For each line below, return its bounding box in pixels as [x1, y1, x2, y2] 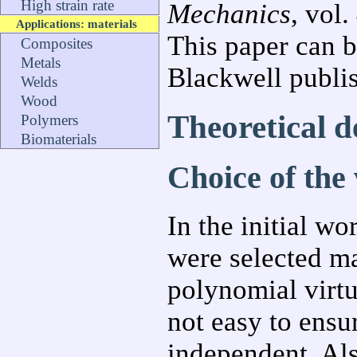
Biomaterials [21, 131, 96, 147]
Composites [21, 35, 92, 52]
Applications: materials [16, 17, 137, 30]
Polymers [21, 112, 78, 128]
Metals [21, 54, 61, 71]
